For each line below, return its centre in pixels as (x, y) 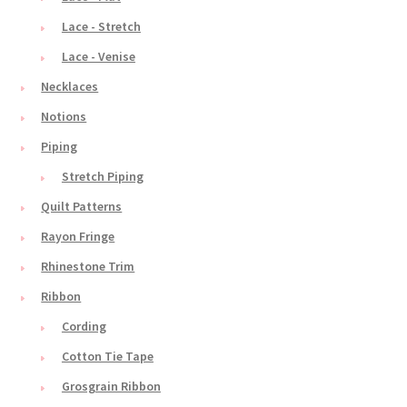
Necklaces (70, 87)
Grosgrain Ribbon (111, 387)
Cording (84, 327)
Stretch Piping (102, 177)
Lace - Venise (98, 57)
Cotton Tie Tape (107, 357)
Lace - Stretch (101, 27)
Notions (64, 117)
